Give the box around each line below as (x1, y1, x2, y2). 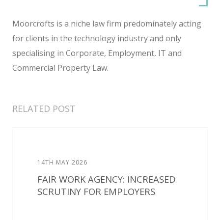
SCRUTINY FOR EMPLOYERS (37, 185, 155, 197)
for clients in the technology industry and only (12, 32, 181, 44)
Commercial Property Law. (12, 62, 109, 73)
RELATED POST (12, 102, 76, 114)
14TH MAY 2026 (37, 158, 87, 166)
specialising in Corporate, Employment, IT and (12, 47, 182, 58)
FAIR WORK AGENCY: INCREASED (37, 172, 176, 185)
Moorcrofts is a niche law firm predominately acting (12, 18, 201, 29)
